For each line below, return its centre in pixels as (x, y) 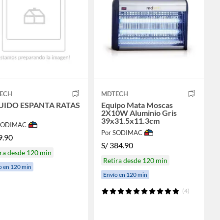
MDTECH (114, 94)
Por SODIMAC (122, 132)
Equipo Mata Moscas (137, 105)
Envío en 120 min (125, 175)
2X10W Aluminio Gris (139, 112)
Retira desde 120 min (135, 161)
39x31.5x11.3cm (130, 120)
